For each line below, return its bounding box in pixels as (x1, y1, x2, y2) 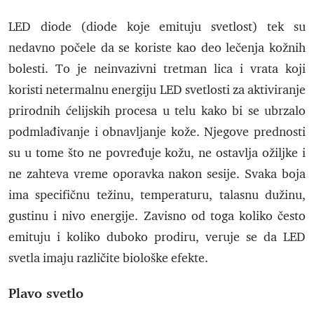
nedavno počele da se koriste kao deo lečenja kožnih (8, 40, 306, 56)
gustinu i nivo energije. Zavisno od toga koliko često (8, 208, 306, 224)
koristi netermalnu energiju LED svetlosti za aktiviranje (8, 82, 306, 98)
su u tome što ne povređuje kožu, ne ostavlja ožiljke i (8, 145, 306, 161)
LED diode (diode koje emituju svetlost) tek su (8, 19, 306, 35)
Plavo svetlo (8, 285, 83, 301)
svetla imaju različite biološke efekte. (8, 250, 208, 266)
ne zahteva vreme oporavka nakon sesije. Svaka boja (8, 166, 306, 182)
